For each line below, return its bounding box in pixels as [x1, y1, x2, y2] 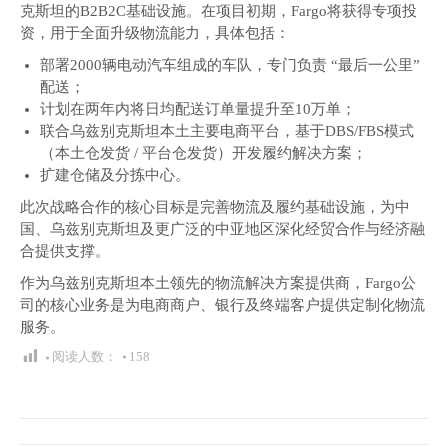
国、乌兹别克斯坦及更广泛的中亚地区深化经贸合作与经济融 [20, 221, 425, 237]
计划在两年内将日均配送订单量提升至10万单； [40, 101, 356, 117]
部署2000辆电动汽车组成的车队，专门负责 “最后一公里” [40, 57, 420, 73]
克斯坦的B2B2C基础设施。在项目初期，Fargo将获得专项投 [20, 3, 417, 19]
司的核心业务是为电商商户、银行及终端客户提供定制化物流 [20, 297, 425, 313]
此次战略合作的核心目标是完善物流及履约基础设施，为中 [20, 199, 410, 215]
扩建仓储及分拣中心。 [40, 167, 190, 183]
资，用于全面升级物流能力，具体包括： [20, 25, 290, 41]
